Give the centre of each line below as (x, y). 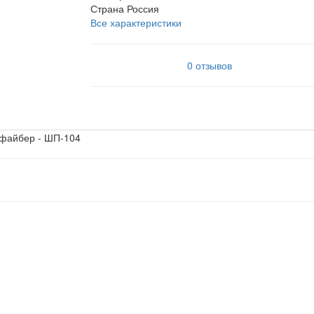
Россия (143, 8)
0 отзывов (209, 65)
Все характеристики (136, 22)
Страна (107, 8)
